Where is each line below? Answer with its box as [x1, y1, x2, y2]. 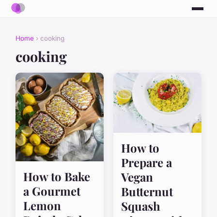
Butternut [121, 184, 173, 200]
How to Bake [23, 168, 90, 184]
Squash [121, 198, 160, 214]
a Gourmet [23, 183, 80, 199]
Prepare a [121, 155, 172, 170]
